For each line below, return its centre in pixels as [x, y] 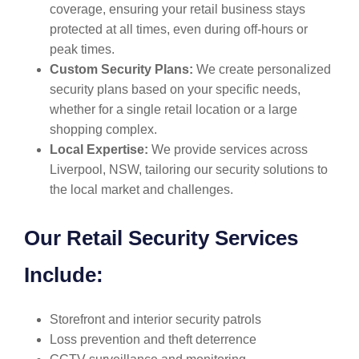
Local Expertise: [99, 149]
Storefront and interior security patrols [155, 319]
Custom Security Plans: [121, 69]
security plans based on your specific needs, [175, 89]
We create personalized [262, 69]
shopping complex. [103, 129]
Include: [64, 275]
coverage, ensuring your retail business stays [177, 9]
